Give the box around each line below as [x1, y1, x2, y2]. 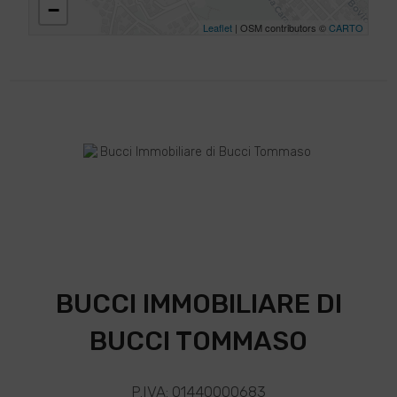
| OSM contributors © [231, 20, 329, 35]
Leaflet [202, 20, 232, 35]
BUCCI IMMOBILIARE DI [55, 288, 342, 320]
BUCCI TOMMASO [90, 325, 307, 357]
